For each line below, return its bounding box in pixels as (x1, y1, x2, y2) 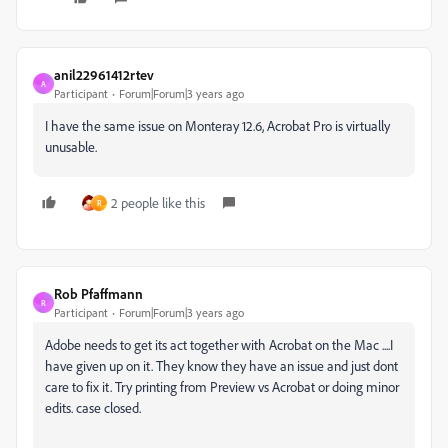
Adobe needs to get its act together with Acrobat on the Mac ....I (45, 336, 393, 354)
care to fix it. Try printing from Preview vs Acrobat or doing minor (45, 378, 399, 396)
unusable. (45, 138, 100, 156)
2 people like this (111, 194, 205, 212)
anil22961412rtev (54, 66, 154, 84)
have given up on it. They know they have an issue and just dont (45, 357, 398, 375)
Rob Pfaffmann (54, 285, 143, 303)
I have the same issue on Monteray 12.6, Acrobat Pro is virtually (45, 117, 390, 135)
